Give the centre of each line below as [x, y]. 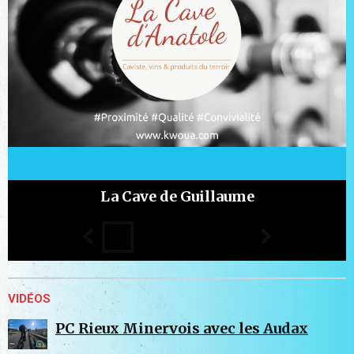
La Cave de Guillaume [177, 197]
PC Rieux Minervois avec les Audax [182, 329]
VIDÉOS [29, 299]
